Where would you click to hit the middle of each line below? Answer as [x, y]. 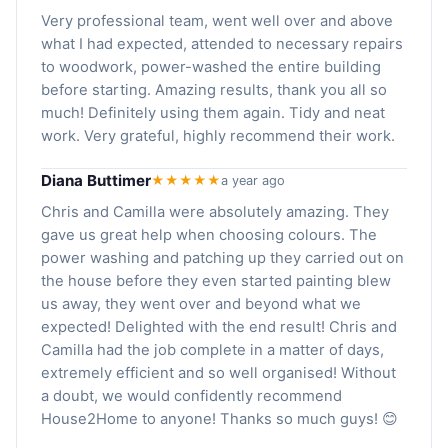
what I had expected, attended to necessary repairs [222, 43]
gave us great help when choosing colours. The [209, 234]
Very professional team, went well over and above [217, 20]
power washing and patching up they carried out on [222, 257]
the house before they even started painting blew [216, 280]
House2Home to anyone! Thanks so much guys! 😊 [219, 418]
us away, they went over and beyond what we [201, 303]
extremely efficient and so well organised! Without [218, 372]
